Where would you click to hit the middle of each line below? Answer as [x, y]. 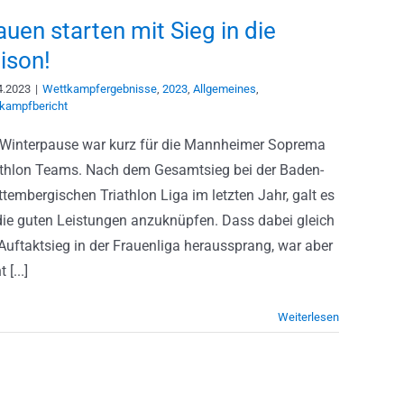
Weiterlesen [308, 317]
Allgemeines [225, 89]
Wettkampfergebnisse [100, 89]
